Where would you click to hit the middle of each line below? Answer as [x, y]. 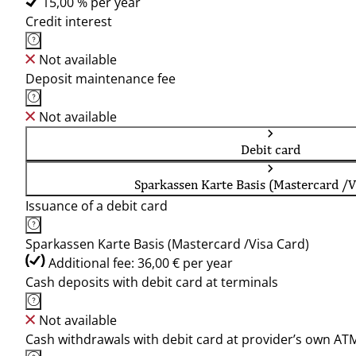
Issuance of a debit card [97, 206]
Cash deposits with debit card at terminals [152, 282]
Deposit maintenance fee [101, 79]
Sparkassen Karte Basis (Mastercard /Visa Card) [167, 244]
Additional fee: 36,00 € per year [141, 263]
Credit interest [69, 21]
